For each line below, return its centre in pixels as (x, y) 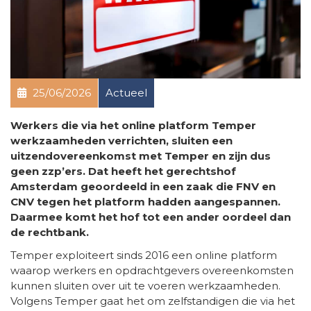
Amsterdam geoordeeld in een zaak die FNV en (143, 186)
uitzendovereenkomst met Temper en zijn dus (141, 155)
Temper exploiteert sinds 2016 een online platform (144, 255)
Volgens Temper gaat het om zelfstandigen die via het (153, 301)
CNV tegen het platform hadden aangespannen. (145, 201)
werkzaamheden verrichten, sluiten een (121, 140)
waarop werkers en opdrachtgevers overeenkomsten (152, 270)
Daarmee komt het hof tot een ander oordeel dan (151, 217)
